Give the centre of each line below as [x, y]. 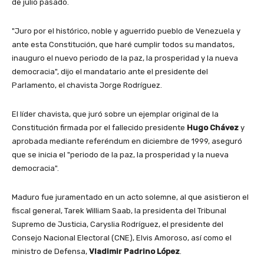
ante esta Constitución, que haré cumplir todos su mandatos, [123, 44]
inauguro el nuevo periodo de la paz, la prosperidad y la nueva [125, 58]
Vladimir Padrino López [134, 251]
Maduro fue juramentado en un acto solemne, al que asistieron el [130, 197]
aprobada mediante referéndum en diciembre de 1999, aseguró [127, 141]
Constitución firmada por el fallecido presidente [99, 127]
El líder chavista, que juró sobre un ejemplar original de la [115, 114]
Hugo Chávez [214, 127]
